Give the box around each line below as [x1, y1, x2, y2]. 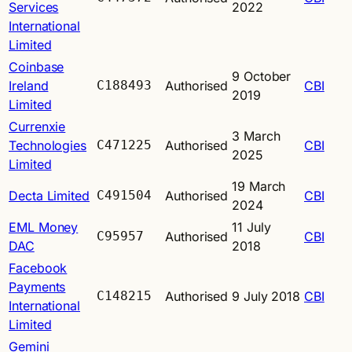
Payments [9, 278, 66, 295]
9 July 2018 [232, 288, 301, 304]
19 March [232, 178, 286, 194]
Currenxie [9, 118, 66, 134]
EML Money [9, 218, 79, 235]
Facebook [9, 259, 68, 276]
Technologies [9, 137, 87, 153]
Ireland [9, 77, 49, 93]
